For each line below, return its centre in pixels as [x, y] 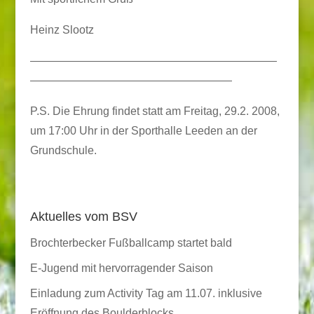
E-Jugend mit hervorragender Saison [121, 268]
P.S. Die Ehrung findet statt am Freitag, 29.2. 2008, [155, 111]
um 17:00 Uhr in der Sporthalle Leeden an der [143, 131]
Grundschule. [63, 150]
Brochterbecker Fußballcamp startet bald [131, 243]
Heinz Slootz [62, 30]
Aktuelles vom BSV [83, 217]
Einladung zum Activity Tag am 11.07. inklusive [146, 293]
